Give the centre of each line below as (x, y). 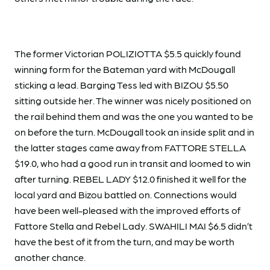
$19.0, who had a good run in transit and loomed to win (133, 163)
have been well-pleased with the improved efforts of (127, 210)
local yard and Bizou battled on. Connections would (126, 195)
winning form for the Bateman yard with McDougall (125, 69)
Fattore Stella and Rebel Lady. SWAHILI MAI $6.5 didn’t (133, 226)
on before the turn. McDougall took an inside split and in (134, 132)
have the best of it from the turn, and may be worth (124, 242)
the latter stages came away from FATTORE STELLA (130, 148)
